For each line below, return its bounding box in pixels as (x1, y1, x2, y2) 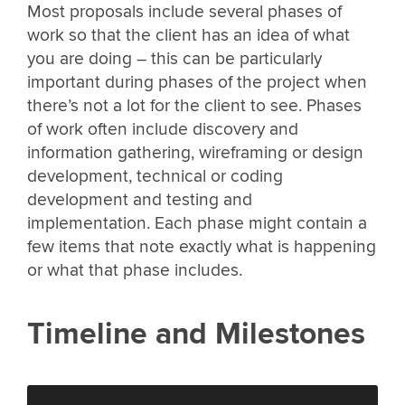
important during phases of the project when (27, 71, 367, 94)
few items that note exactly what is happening (27, 236, 376, 259)
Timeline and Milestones (27, 315, 365, 353)
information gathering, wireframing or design (27, 142, 363, 165)
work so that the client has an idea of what (27, 24, 350, 47)
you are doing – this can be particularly (27, 48, 322, 71)
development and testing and (27, 189, 252, 212)
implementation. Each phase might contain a (27, 212, 367, 235)
